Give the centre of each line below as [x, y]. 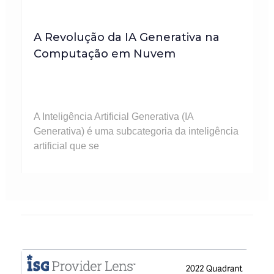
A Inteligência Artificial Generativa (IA [113, 117]
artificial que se [66, 146]
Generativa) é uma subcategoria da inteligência [136, 131]
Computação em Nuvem [104, 54]
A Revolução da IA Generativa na [126, 38]
